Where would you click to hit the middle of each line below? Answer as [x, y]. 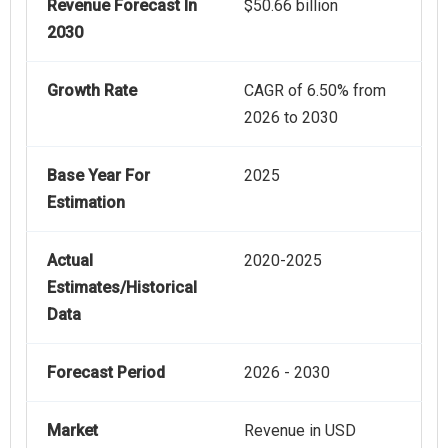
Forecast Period [106, 373]
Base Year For [98, 176]
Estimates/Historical [122, 288]
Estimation [86, 203]
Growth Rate [92, 91]
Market [72, 431]
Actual [70, 261]
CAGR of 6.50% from [315, 91]
